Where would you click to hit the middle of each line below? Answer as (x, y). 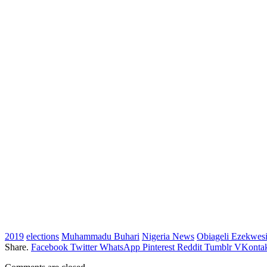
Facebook (49, 247)
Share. (17, 247)
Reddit (190, 247)
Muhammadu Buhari (100, 236)
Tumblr (218, 247)
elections (43, 236)
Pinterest (159, 247)
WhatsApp (120, 247)
